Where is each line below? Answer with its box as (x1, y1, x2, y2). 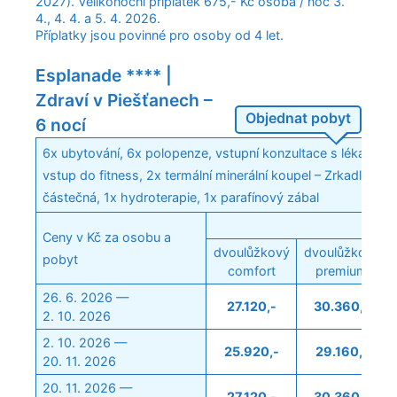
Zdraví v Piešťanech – (35, 90, 213, 112)
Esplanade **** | (35, 65, 172, 87)
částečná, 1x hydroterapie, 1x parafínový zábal (43, 190, 320, 206)
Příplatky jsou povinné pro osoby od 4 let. (35, 27, 284, 43)
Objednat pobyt (245, 109, 352, 128)
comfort (227, 263, 276, 279)
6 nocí (35, 114, 86, 136)
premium (315, 263, 368, 279)
